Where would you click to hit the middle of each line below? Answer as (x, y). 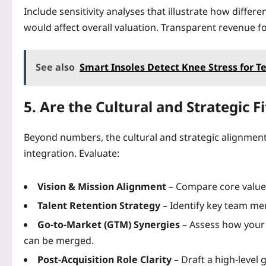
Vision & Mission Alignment (102, 187)
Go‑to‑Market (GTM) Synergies (109, 225)
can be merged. (59, 241)
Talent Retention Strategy (99, 206)
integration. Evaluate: (72, 153)
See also (55, 67)
